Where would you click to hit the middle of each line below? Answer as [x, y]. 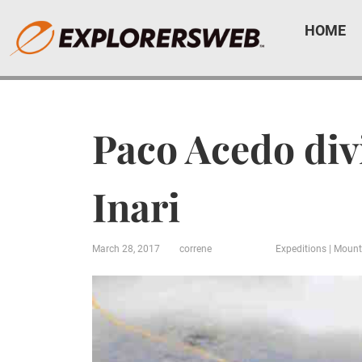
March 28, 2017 [126, 249]
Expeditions [301, 249]
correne [196, 249]
